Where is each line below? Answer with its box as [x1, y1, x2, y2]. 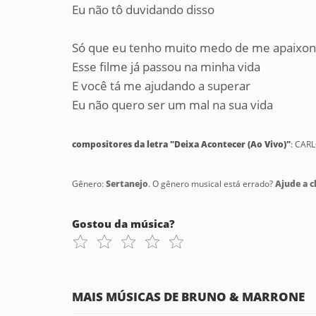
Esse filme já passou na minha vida [72, 59, 260, 75]
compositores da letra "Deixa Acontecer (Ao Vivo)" [72, 138, 291, 150]
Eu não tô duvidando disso [72, 1, 214, 18]
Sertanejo [106, 178, 148, 190]
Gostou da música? [72, 217, 175, 231]
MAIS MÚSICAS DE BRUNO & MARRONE [72, 288, 305, 305]
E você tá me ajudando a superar [72, 78, 250, 94]
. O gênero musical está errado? [148, 178, 275, 190]
